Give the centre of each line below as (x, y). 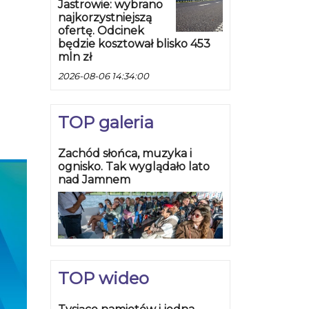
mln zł (75, 57)
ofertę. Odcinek (101, 31)
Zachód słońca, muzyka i (125, 154)
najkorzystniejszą (105, 18)
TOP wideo (103, 279)
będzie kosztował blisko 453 (134, 44)
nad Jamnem (94, 180)
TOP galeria (106, 123)
